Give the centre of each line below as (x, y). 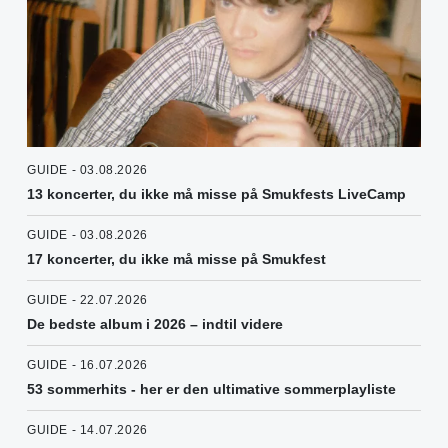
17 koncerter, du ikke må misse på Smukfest (176, 258)
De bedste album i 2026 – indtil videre (155, 323)
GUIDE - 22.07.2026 (87, 299)
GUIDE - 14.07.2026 (87, 429)
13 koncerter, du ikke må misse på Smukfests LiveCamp (216, 193)
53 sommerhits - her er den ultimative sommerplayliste (211, 388)
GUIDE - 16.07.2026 (87, 364)
